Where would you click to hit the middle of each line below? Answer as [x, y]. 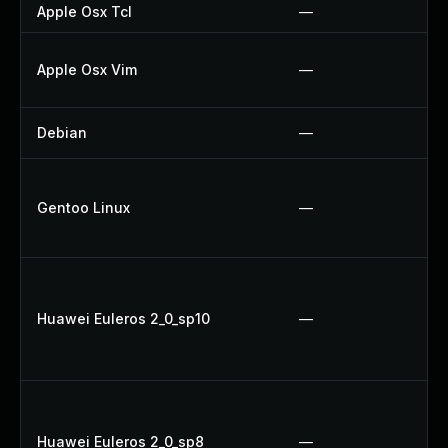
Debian [62, 132]
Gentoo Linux [83, 207]
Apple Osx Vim [87, 69]
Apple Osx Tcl [84, 11]
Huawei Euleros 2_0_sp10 [123, 318]
